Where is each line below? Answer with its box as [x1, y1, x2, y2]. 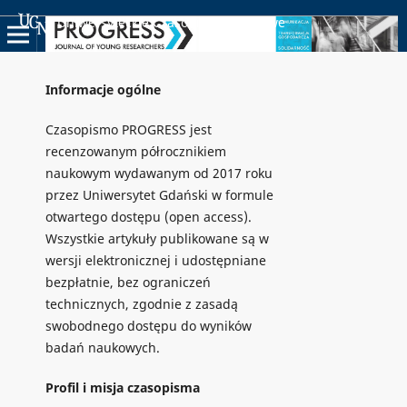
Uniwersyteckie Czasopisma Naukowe [57, 13, 285, 31]
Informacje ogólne [45, 80, 161, 98]
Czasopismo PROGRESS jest [45, 121, 212, 138]
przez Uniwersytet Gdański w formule [45, 186, 273, 203]
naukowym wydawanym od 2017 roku [45, 164, 273, 182]
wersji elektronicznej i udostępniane [45, 252, 266, 269]
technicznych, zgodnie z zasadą [45, 295, 238, 313]
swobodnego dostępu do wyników [45, 317, 252, 334]
